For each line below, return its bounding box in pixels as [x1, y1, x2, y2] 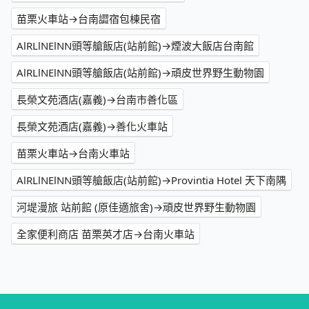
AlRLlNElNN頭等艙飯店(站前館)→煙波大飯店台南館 [17, 39, 254, 53]
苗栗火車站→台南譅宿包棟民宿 [17, 12, 161, 26]
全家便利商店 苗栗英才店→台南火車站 [17, 227, 195, 241]
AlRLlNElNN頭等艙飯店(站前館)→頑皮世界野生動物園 [17, 66, 264, 80]
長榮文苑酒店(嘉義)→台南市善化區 [17, 92, 178, 107]
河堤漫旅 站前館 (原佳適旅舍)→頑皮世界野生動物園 [17, 200, 256, 215]
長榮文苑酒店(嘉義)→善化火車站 [17, 119, 168, 134]
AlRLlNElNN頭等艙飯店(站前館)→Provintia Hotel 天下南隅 [17, 173, 286, 188]
